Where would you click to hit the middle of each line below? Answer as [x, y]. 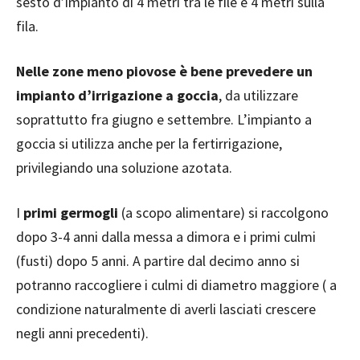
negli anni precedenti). [82, 333]
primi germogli [71, 212]
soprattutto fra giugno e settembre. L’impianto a [164, 119]
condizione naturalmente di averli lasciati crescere [166, 309]
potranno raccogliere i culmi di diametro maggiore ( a [176, 284]
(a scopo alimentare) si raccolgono [223, 212]
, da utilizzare [258, 95]
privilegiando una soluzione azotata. [124, 167]
